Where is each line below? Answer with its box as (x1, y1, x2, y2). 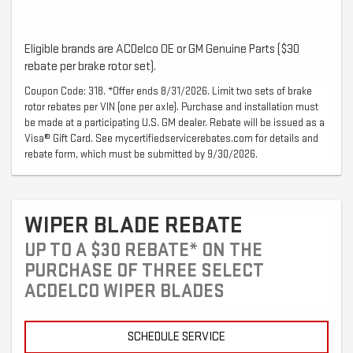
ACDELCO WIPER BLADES (24, 280, 225, 303)
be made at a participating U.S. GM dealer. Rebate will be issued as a (24, 116, 325, 130)
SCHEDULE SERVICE (128, 329, 225, 345)
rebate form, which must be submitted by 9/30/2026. (24, 147, 258, 162)
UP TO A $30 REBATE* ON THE (24, 239, 262, 262)
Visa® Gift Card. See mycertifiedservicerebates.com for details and (24, 132, 318, 146)
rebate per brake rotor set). (24, 59, 156, 75)
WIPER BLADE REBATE (24, 211, 243, 240)
